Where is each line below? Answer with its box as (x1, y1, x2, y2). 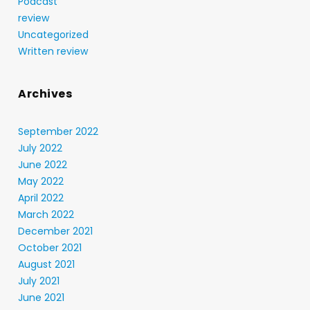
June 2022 (18, 158, 67, 172)
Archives (18, 86, 72, 102)
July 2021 (18, 274, 60, 288)
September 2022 (18, 125, 98, 138)
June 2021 (18, 291, 64, 304)
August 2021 (18, 257, 75, 271)
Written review (18, 44, 88, 58)
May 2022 (18, 174, 64, 188)
